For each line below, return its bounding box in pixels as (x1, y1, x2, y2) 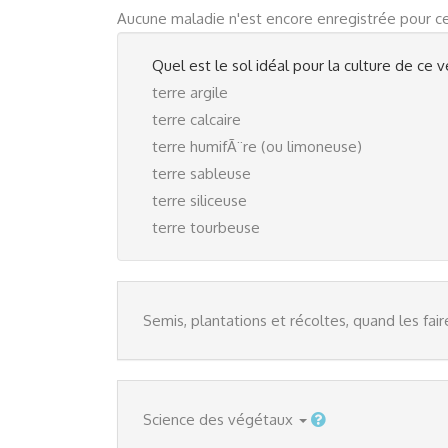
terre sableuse (152, 164, 251, 183)
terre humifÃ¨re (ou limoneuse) (152, 137, 362, 156)
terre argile (152, 83, 228, 102)
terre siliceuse (152, 191, 247, 210)
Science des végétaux (143, 410, 293, 429)
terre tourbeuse (152, 218, 260, 237)
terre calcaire (152, 110, 241, 129)
